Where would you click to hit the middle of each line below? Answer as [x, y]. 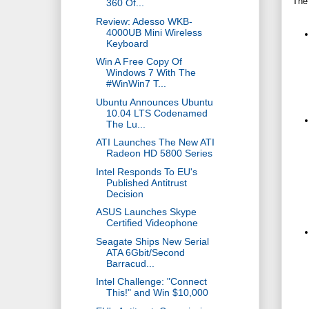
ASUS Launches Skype [146, 212]
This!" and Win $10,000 [157, 293]
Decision [124, 193]
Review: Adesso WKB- [144, 21]
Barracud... [130, 263]
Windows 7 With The [151, 73]
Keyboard [127, 43]
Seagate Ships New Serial [152, 241]
